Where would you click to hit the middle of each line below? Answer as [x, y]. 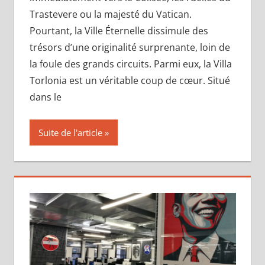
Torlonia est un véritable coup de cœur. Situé [130, 81]
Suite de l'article [70, 133]
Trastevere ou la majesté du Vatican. [110, 14]
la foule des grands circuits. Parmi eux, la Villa [130, 64]
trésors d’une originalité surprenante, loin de [130, 48]
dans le [45, 97]
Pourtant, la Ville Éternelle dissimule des [119, 31]
